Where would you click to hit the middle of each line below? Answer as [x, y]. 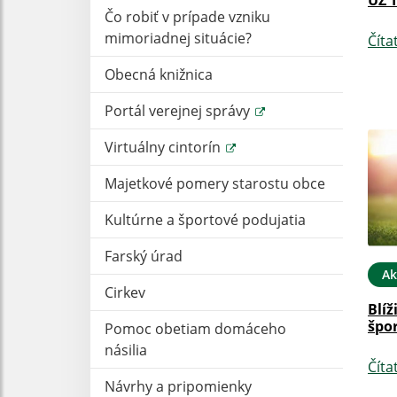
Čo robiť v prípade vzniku [187, 16]
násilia [126, 350]
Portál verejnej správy [179, 110]
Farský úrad [144, 256]
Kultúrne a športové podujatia [205, 219]
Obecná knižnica [159, 74]
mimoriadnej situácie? [178, 38]
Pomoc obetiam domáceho [195, 328]
